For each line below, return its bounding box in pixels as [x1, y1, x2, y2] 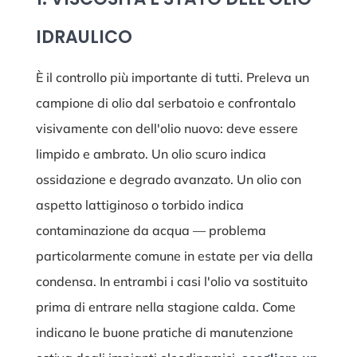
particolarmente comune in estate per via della [35, 248, 313, 265]
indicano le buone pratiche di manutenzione [35, 324, 293, 341]
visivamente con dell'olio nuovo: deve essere [35, 120, 298, 137]
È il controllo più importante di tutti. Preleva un [35, 69, 309, 86]
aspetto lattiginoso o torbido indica [35, 197, 244, 214]
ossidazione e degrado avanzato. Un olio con [35, 171, 301, 188]
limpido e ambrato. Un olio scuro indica [35, 146, 266, 163]
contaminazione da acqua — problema [35, 222, 266, 239]
